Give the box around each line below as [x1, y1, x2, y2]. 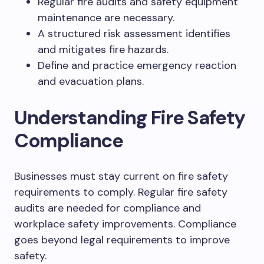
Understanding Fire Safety [14, 105, 245, 130]
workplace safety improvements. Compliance [14, 217, 236, 231]
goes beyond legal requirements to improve [14, 233, 230, 247]
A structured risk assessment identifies [38, 27, 230, 41]
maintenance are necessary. [38, 11, 174, 25]
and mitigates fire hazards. [38, 42, 169, 57]
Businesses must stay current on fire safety [14, 169, 228, 183]
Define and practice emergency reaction [38, 58, 236, 72]
